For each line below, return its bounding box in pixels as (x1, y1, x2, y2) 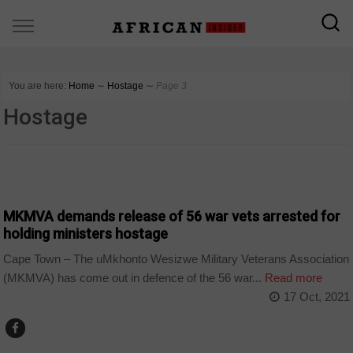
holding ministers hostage (3, 225, 172, 242)
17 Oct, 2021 (283, 290, 350, 304)
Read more (262, 271, 323, 285)
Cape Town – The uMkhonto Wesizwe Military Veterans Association (3, 252, 350, 266)
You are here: (9, 80, 67, 91)
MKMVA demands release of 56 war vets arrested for (3, 207, 341, 225)
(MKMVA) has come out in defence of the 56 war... (3, 271, 262, 285)
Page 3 (156, 80, 188, 91)
